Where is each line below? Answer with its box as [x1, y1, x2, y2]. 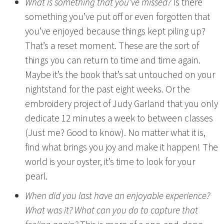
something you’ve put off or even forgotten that [25, 10, 210, 24]
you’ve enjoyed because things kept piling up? [25, 24, 205, 39]
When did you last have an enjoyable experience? [25, 188, 210, 203]
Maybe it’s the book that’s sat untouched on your [25, 68, 215, 82]
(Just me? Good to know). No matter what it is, [25, 126, 205, 140]
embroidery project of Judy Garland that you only [25, 97, 218, 111]
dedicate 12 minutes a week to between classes [25, 111, 213, 126]
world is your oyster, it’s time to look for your [25, 155, 195, 169]
